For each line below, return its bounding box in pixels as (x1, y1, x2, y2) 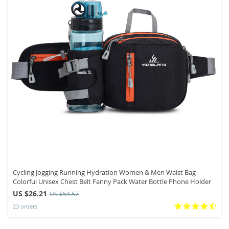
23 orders (13, 202, 37, 211)
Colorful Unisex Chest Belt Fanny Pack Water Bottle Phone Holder (13, 176, 211, 186)
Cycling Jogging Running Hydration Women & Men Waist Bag (13, 167, 196, 177)
